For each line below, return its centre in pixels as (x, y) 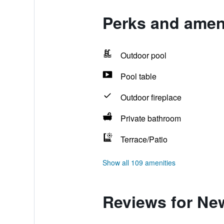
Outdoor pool (143, 55)
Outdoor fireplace (151, 97)
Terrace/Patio (144, 139)
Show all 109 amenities (139, 162)
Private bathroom (150, 118)
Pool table (138, 76)
